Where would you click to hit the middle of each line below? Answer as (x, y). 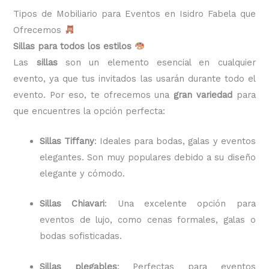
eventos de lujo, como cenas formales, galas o (148, 220)
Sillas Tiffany (67, 141)
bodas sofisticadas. (81, 236)
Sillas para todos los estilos (73, 46)
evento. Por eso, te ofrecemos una (94, 95)
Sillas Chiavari (72, 204)
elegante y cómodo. (83, 174)
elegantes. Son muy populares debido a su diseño (148, 158)
